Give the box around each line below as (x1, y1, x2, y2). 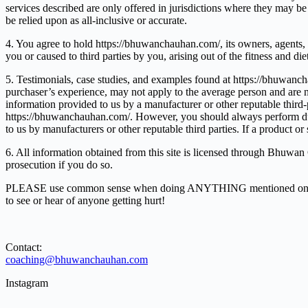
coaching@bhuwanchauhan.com (5, 253, 148, 265)
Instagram (5, 276, 48, 289)
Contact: (5, 241, 42, 253)
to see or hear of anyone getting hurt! (5, 194, 165, 206)
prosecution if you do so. (5, 158, 113, 170)
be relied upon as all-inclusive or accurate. (5, 14, 187, 26)
